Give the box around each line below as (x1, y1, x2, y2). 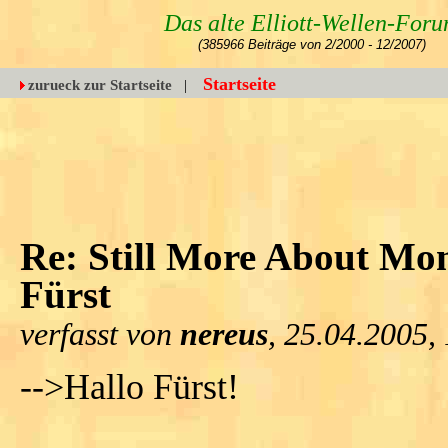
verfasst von (20, 317, 180, 352)
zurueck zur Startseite (28, 77, 172, 93)
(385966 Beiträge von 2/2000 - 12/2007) (197, 37, 426, 52)
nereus (180, 317, 268, 352)
